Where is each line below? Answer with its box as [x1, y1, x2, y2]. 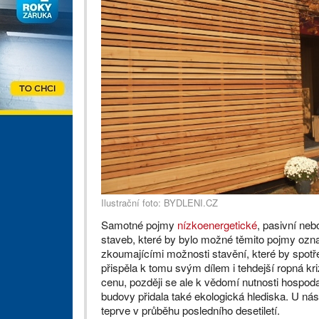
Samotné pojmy [101, 217, 177, 233]
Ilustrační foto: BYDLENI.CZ [101, 196, 218, 210]
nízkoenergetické [177, 217, 257, 233]
